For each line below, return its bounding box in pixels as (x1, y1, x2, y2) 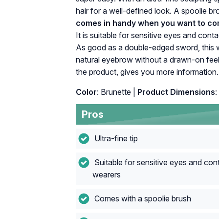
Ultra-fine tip (92, 133, 138, 143)
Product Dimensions (135, 87, 215, 97)
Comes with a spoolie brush (92, 193, 191, 203)
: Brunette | (97, 87, 135, 97)
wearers (92, 169, 121, 179)
